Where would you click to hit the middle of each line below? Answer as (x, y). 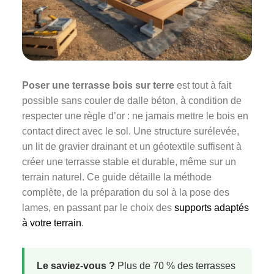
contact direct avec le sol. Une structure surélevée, (131, 131)
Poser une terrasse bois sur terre (98, 86)
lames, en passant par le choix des (98, 208)
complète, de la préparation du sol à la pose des (126, 193)
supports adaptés (212, 208)
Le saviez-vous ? (76, 266)
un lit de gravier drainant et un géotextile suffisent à (132, 147)
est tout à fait (203, 86)
